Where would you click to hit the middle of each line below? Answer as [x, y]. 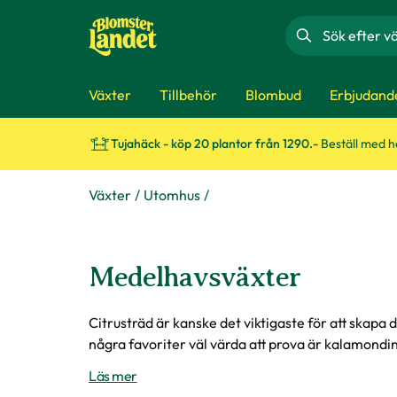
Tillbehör [188, 94]
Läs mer [113, 376]
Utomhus [172, 195]
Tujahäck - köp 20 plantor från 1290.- [216, 144]
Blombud [273, 94]
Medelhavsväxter [195, 276]
